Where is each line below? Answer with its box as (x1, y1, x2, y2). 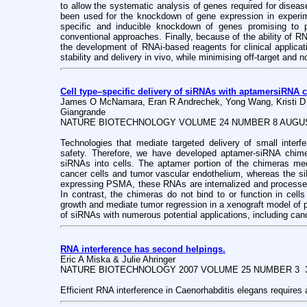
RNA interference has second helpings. (60, 244, 225, 254)
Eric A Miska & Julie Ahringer (60, 254, 175, 265)
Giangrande (60, 107, 106, 117)
